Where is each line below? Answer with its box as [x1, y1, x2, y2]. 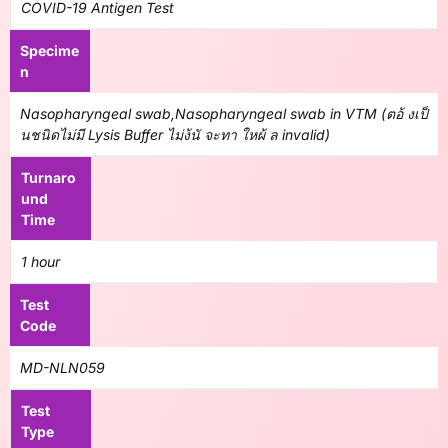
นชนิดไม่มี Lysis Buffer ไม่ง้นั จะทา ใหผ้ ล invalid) [20, 126, 330, 143]
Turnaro [21, 169, 76, 186]
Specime [20, 42, 79, 59]
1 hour [21, 253, 60, 270]
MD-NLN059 [20, 359, 105, 376]
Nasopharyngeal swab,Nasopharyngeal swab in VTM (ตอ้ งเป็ [20, 105, 428, 122]
